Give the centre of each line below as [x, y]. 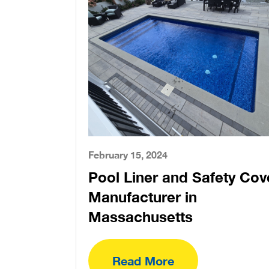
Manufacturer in [143, 197]
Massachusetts [141, 217]
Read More [143, 261]
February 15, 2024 [128, 155]
